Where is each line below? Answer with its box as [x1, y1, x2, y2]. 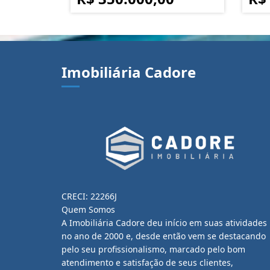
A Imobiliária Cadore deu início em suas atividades [61, 217, 267, 228]
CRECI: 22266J [61, 190, 117, 202]
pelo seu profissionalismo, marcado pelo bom [61, 243, 245, 255]
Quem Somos [61, 204, 115, 215]
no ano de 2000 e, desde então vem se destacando [61, 230, 266, 242]
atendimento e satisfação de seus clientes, [61, 257, 233, 268]
